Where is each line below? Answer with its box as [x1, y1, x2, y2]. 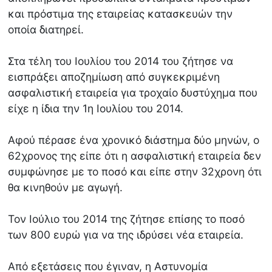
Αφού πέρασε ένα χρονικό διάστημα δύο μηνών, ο [8, 134, 260, 147]
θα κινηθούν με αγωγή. [8, 181, 123, 194]
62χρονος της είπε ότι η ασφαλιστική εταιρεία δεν [8, 149, 262, 163]
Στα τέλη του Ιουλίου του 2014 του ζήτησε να [8, 55, 234, 68]
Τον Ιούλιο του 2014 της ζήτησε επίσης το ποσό [8, 212, 245, 226]
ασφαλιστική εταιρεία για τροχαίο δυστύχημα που [8, 86, 258, 100]
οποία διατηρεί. [8, 23, 84, 36]
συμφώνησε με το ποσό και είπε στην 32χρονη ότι [8, 165, 262, 178]
